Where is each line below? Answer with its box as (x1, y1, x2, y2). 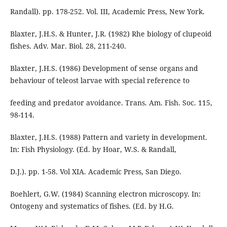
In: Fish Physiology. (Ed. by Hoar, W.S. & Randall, (10, 144, 176, 154)
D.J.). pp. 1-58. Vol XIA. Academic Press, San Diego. (10, 166, 181, 176)
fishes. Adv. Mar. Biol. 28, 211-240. (10, 41, 126, 51)
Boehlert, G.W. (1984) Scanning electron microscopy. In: (10, 188, 201, 199)
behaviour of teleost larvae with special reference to (10, 75, 190, 85)
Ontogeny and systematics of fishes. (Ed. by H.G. (10, 201, 174, 211)
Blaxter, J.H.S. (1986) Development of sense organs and (10, 63, 198, 73)
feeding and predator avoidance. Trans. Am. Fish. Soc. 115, (10, 97, 212, 107)
